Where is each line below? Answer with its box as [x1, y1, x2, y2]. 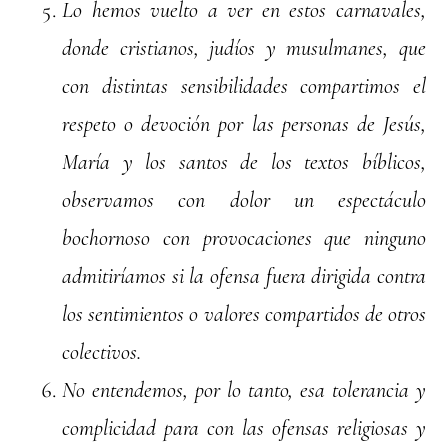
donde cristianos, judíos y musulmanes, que [62, 35, 426, 62]
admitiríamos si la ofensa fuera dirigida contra [62, 263, 426, 290]
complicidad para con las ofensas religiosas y [62, 415, 426, 442]
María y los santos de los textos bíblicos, [62, 149, 426, 176]
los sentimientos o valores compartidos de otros [62, 301, 426, 328]
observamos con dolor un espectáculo [62, 187, 426, 214]
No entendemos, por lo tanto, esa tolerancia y [62, 377, 426, 404]
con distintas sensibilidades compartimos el [62, 73, 426, 100]
